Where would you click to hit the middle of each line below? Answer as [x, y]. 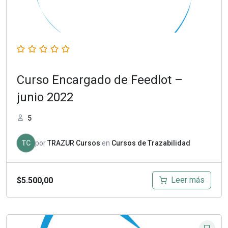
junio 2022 [45, 97]
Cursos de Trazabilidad [151, 143]
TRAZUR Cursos [74, 143]
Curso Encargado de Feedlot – [100, 80]
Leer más [188, 180]
